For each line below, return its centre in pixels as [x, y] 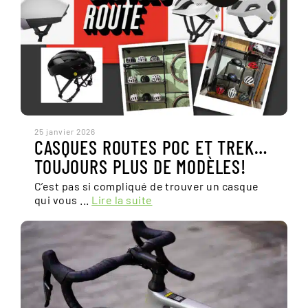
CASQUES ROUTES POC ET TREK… [151, 147]
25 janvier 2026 [65, 131]
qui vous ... [63, 200]
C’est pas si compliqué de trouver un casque [147, 186]
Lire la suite [122, 200]
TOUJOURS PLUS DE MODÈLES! [140, 166]
